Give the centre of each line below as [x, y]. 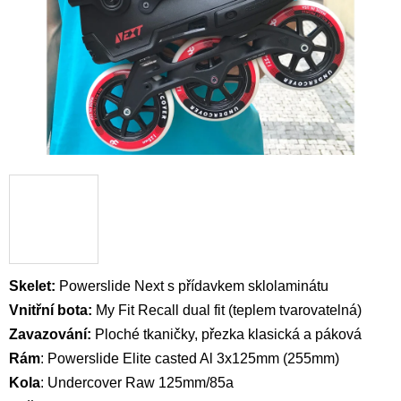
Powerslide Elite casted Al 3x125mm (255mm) [193, 358]
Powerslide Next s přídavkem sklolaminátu [194, 286]
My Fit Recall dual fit [160, 310]
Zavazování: [52, 334]
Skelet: [34, 286]
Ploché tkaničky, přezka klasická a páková [228, 334]
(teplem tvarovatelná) [293, 310]
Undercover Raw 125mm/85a [141, 382]
